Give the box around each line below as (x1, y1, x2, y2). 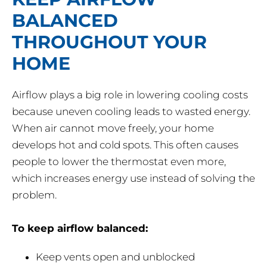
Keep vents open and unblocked (36, 251, 195, 263)
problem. (12, 189, 57, 201)
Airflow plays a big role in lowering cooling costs (12, 89, 248, 101)
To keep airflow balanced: (12, 222, 148, 235)
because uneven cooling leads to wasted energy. (12, 105, 250, 118)
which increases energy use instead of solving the (12, 172, 255, 185)
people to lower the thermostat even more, (12, 156, 226, 168)
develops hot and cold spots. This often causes (12, 139, 238, 151)
